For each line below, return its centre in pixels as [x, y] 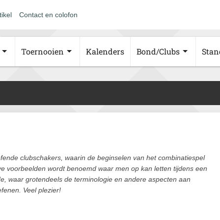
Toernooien [42, 51]
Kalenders [105, 51]
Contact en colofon [48, 15]
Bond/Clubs [158, 51]
